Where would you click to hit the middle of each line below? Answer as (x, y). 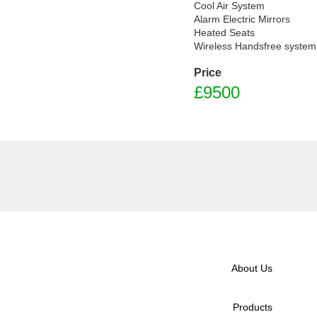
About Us (252, 268)
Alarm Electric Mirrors (242, 19)
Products (252, 307)
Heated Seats (224, 33)
